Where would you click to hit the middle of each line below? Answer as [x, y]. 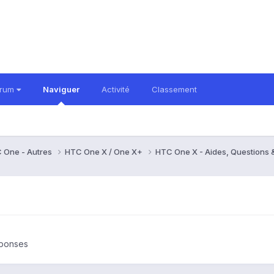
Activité [116, 89]
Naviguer [61, 89]
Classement [174, 89]
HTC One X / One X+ [105, 151]
